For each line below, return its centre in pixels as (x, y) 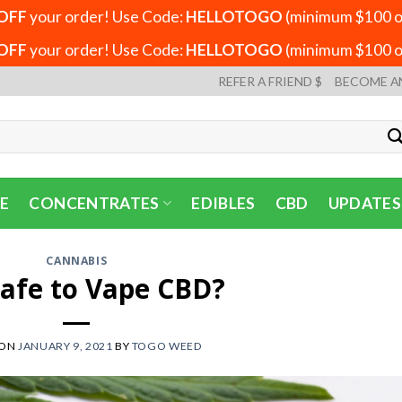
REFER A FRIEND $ (270, 81)
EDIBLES (223, 203)
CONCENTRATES (94, 203)
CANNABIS (77, 261)
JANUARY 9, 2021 (66, 345)
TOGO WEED (167, 345)
